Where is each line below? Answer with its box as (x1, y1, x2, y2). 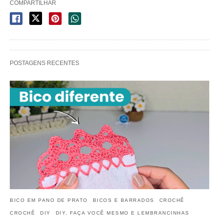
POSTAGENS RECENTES (10, 60, 79, 66)
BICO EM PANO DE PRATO (10, 197, 88, 203)
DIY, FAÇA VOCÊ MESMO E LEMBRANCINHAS (55, 210, 190, 216)
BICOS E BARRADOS (92, 197, 154, 203)
